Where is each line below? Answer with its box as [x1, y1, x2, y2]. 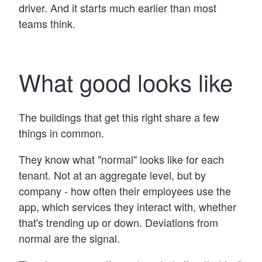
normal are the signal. [19, 230, 120, 246]
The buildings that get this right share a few [19, 109, 219, 125]
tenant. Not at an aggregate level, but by [19, 167, 206, 182]
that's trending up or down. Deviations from [19, 214, 218, 230]
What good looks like [19, 64, 233, 98]
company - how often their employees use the [19, 182, 231, 198]
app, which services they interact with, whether [19, 198, 236, 214]
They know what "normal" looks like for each [19, 151, 224, 167]
